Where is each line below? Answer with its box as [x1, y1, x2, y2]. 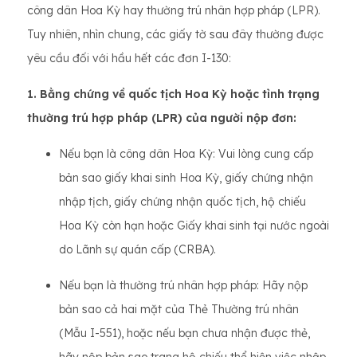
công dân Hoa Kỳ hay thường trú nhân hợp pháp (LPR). [27, 3, 320, 18]
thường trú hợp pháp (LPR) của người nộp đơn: [27, 111, 296, 126]
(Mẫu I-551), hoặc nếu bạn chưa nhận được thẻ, [59, 326, 310, 341]
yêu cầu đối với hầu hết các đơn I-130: [27, 51, 231, 66]
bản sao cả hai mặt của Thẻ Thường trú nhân [59, 302, 299, 317]
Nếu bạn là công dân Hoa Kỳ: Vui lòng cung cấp [59, 147, 313, 162]
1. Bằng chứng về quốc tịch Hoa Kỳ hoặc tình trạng [27, 87, 320, 102]
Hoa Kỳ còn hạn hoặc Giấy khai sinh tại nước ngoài [59, 218, 329, 233]
